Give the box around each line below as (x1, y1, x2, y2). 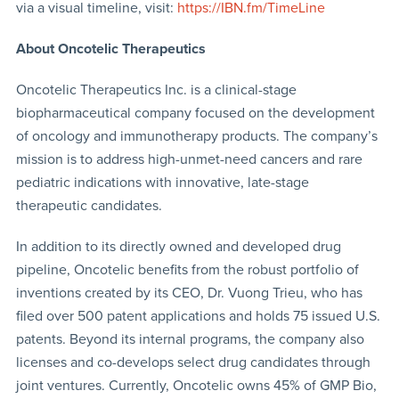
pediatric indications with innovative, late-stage (15, 174, 309, 192)
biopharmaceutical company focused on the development (15, 104, 375, 123)
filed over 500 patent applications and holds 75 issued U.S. (15, 307, 380, 326)
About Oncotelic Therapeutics (15, 40, 206, 59)
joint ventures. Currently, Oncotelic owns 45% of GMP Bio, (15, 377, 377, 395)
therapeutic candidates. (15, 197, 162, 216)
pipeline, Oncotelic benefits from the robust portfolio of (15, 261, 359, 280)
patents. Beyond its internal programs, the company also (15, 330, 364, 349)
